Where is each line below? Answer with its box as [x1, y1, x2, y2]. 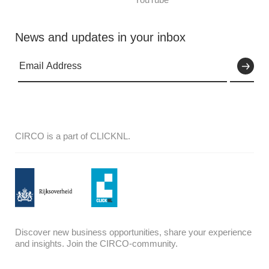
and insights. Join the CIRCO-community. [15, 238, 178, 249]
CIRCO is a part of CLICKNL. [15, 130, 130, 141]
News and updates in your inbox [15, 30, 186, 44]
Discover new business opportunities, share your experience [15, 226, 252, 237]
